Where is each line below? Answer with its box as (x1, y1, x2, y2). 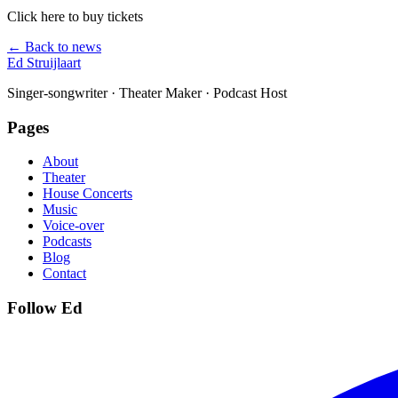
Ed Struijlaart (7, 54, 81, 70)
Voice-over (43, 218, 104, 234)
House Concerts (43, 186, 132, 202)
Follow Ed (7, 298, 83, 317)
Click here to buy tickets (7, 8, 143, 24)
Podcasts (43, 234, 92, 250)
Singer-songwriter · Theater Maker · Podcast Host (7, 84, 287, 100)
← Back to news (7, 38, 101, 54)
